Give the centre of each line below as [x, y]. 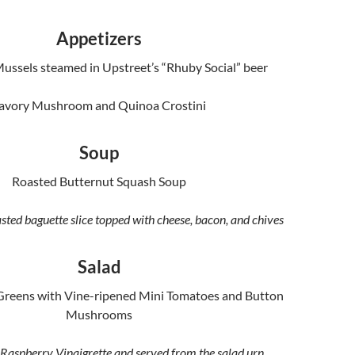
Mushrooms [99, 314]
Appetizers [99, 38]
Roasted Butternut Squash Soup [99, 181]
